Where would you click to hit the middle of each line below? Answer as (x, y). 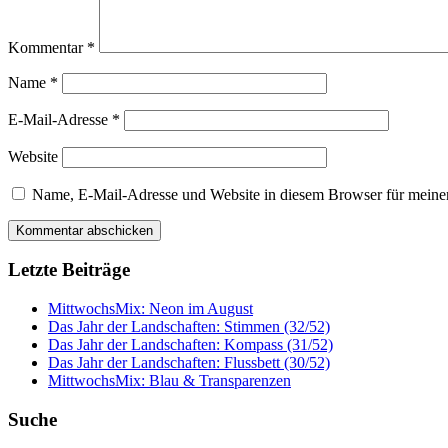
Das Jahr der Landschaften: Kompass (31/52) (190, 345)
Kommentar (47, 47)
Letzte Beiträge (69, 270)
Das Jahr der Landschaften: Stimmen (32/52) (189, 327)
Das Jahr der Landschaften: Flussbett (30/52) (189, 363)
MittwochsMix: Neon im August (150, 309)
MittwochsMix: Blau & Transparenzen (169, 381)
